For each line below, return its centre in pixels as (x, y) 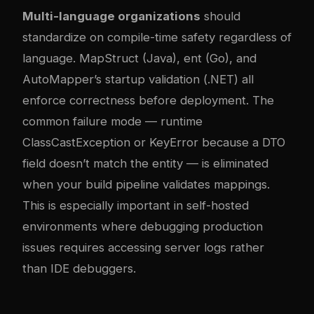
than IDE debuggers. (79, 269)
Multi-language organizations (111, 16)
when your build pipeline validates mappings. (146, 185)
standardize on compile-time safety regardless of (157, 37)
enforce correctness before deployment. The (148, 101)
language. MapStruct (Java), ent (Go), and (139, 59)
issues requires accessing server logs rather (143, 248)
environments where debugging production (143, 227)
